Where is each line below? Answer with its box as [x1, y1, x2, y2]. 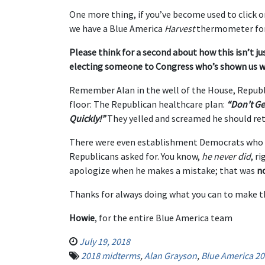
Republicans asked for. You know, [69, 150, 202, 162]
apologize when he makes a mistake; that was [69, 164, 257, 176]
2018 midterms [81, 249, 140, 261]
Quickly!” [69, 112, 105, 124]
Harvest [164, 22, 195, 34]
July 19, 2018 [79, 235, 130, 247]
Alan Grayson [144, 249, 197, 261]
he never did [202, 150, 251, 162]
